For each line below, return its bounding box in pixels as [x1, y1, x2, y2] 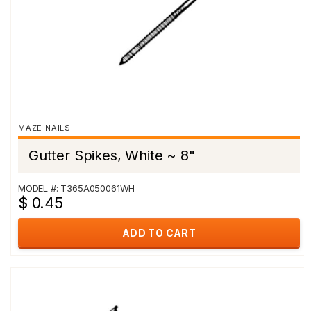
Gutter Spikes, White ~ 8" [28, 147, 195, 164]
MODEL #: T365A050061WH [18, 183, 135, 194]
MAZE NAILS [18, 123, 71, 133]
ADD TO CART [121, 227, 196, 239]
